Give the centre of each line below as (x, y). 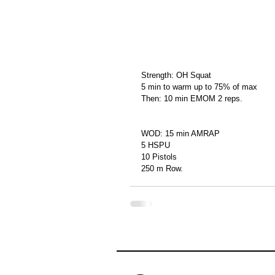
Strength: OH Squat (176, 75)
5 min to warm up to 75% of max (199, 87)
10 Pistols (159, 157)
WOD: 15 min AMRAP (180, 134)
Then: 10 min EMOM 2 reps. (192, 99)
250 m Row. (162, 168)
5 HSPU (156, 145)
